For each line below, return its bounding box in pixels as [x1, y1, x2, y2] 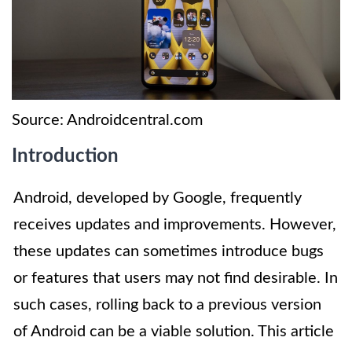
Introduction [12, 147, 119, 167]
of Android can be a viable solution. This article [13, 324, 334, 340]
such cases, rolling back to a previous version [13, 297, 321, 313]
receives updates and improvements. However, [13, 217, 336, 233]
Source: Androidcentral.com [12, 112, 203, 129]
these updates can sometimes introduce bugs [13, 244, 324, 260]
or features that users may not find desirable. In [13, 270, 338, 287]
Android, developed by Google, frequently [13, 190, 302, 207]
